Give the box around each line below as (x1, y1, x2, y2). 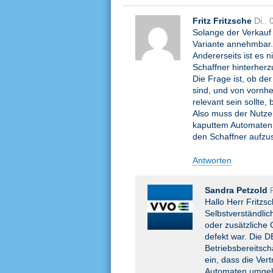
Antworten (193, 155, 232, 165)
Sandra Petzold (205, 185, 268, 195)
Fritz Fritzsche (193, 16, 252, 26)
